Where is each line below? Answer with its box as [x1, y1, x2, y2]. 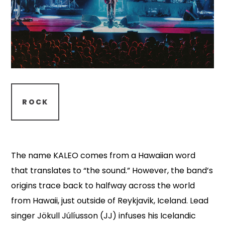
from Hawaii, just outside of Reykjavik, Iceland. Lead [11, 195, 209, 206]
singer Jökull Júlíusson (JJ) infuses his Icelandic [11, 210, 196, 221]
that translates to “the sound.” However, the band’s [11, 165, 213, 176]
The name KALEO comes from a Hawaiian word [11, 150, 196, 161]
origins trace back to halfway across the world [11, 180, 195, 191]
